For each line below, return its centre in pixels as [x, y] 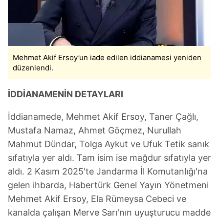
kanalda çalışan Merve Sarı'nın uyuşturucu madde [109, 213]
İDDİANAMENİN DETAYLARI [66, 94]
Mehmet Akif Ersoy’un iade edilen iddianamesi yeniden [107, 58]
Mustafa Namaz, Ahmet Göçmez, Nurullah [95, 131]
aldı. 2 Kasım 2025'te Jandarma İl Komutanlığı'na [108, 172]
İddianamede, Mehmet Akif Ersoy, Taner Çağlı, [103, 117]
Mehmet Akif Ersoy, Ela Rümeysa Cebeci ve [97, 199]
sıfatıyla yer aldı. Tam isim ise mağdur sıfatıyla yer [109, 158]
